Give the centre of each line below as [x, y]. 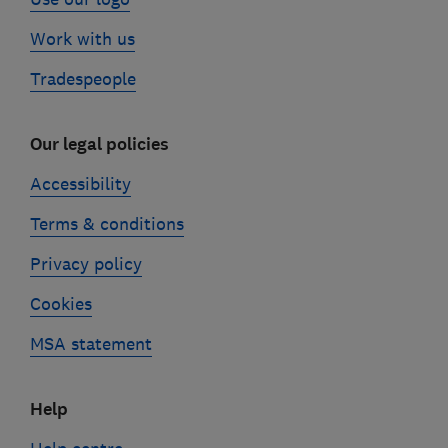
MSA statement [90, 343]
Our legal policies [99, 144]
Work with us [82, 38]
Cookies [60, 303]
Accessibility [80, 183]
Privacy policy [85, 263]
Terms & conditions [106, 223]
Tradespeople [82, 78]
